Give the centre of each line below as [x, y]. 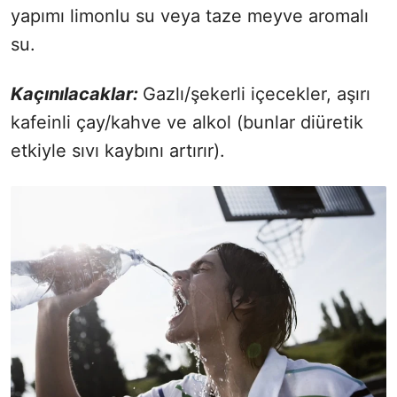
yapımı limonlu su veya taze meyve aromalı [190, 16]
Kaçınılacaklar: [77, 93]
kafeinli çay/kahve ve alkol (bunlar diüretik [187, 122]
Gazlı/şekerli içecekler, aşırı [257, 93]
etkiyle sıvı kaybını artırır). [118, 150]
